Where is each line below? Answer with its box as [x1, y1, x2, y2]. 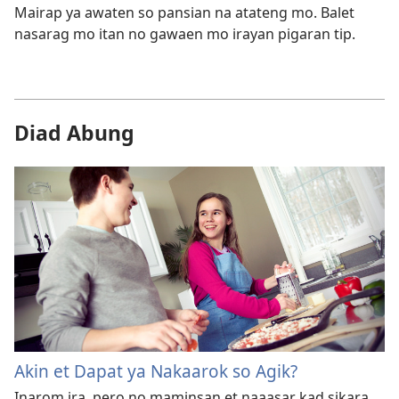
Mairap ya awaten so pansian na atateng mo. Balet [14, 2, 354, 22]
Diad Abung [14, 118, 134, 147]
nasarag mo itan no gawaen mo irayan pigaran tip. [14, 23, 355, 44]
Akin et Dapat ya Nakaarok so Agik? [14, 359, 297, 384]
